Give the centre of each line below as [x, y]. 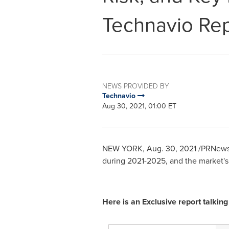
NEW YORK [122, 148]
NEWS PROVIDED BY [135, 86]
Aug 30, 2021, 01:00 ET [139, 106]
